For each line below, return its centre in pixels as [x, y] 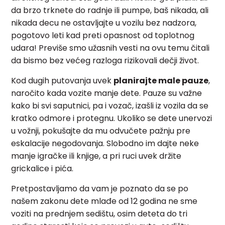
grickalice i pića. [42, 169]
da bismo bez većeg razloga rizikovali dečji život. [105, 61]
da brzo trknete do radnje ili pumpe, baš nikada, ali [110, 11]
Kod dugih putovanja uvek [63, 81]
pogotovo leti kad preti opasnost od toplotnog [103, 36]
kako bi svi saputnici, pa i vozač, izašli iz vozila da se [110, 106]
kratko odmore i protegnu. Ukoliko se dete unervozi [112, 119]
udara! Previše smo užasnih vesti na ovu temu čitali [110, 48]
